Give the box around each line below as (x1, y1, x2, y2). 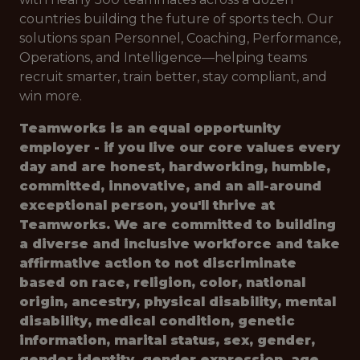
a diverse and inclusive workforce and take (19, 236, 340, 252)
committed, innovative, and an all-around (19, 178, 321, 194)
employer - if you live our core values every (19, 140, 340, 155)
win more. (19, 88, 82, 104)
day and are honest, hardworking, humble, (19, 159, 330, 174)
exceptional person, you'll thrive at (19, 198, 275, 213)
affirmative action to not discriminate (19, 256, 297, 271)
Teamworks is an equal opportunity (19, 121, 280, 136)
